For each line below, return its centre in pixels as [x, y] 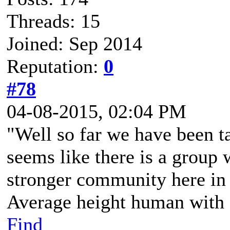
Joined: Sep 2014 [74, 44]
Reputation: [55, 66]
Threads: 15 [53, 21]
